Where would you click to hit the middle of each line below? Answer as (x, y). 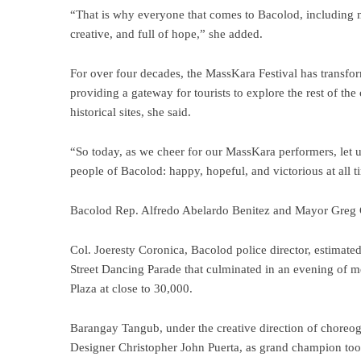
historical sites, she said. (131, 112)
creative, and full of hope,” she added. (166, 33)
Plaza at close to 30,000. (131, 288)
